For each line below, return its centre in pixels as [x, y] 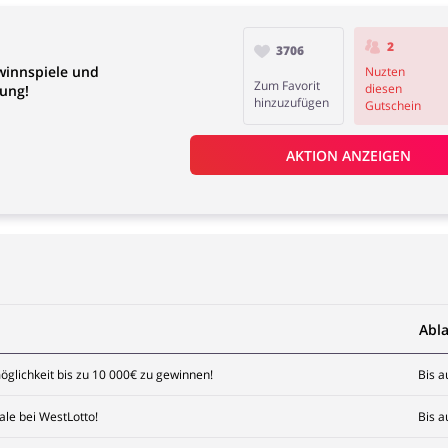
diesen [383, 88]
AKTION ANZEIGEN [349, 155]
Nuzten [384, 71]
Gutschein [392, 105]
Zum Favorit [287, 85]
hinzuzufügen [292, 102]
